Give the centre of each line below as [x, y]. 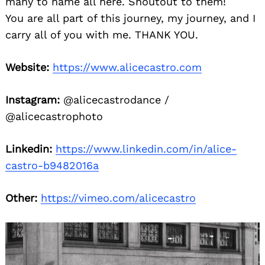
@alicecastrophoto [54, 117]
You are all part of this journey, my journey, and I [130, 18]
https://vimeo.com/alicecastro [118, 198]
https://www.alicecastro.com [127, 67]
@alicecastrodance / [114, 100]
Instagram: [33, 100]
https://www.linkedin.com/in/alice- [146, 149]
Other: [21, 198]
